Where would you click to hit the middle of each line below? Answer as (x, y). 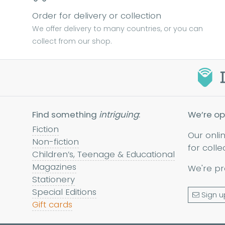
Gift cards (52, 205)
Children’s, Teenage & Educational (103, 154)
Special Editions (64, 192)
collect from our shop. (72, 41)
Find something (66, 115)
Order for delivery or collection (97, 16)
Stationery (53, 180)
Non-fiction (55, 142)
